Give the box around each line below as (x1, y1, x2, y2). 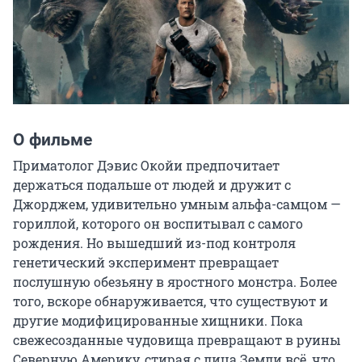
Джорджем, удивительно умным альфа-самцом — (13, 195, 341, 213)
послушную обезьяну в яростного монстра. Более (13, 272, 337, 290)
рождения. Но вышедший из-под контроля (13, 234, 296, 251)
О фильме (13, 129, 92, 149)
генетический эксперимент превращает (13, 253, 279, 271)
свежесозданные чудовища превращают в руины (13, 330, 341, 348)
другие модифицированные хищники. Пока (13, 311, 303, 329)
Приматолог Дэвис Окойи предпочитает (13, 156, 280, 174)
